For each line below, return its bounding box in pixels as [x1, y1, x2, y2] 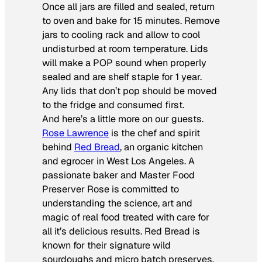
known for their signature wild [42, 239, 171, 251]
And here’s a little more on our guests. [42, 112, 204, 125]
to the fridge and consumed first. [42, 98, 184, 111]
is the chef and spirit [109, 126, 200, 139]
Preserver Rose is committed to [42, 182, 179, 195]
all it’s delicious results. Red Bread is [42, 225, 200, 237]
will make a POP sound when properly [42, 56, 206, 69]
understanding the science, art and [42, 196, 192, 209]
